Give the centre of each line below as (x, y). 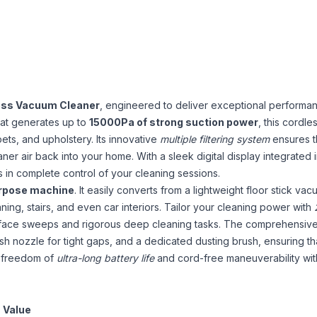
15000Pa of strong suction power (174, 122)
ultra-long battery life (106, 258)
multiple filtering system (215, 139)
